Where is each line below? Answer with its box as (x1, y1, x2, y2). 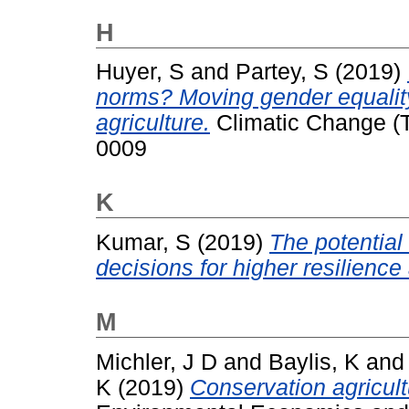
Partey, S (236, 59, 329, 85)
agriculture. (96, 110, 210, 136)
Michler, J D (96, 349, 217, 374)
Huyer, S (96, 59, 184, 85)
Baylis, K (268, 349, 360, 374)
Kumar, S (96, 230, 191, 256)
